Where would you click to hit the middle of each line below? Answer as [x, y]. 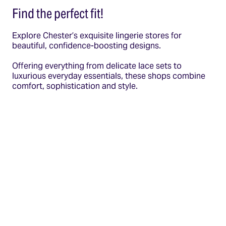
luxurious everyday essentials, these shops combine [109, 76]
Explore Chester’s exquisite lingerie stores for [97, 35]
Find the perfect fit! [58, 13]
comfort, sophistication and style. [75, 86]
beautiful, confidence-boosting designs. [87, 45]
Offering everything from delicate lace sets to [97, 66]
